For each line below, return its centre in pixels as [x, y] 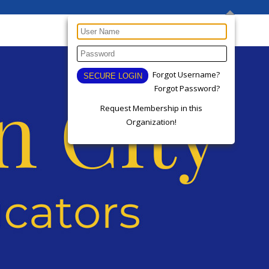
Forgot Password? [187, 88]
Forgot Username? [186, 74]
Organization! [151, 122]
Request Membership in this [151, 108]
